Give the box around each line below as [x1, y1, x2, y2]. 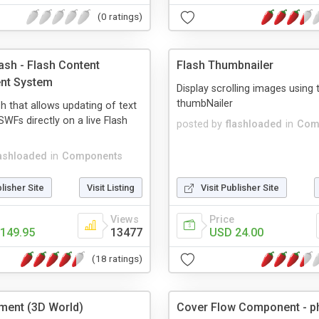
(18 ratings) [92, 253, 142, 265]
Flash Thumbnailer [177, 58, 273, 72]
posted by [177, 117, 222, 130]
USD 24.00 [209, 225, 263, 239]
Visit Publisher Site [201, 182, 279, 193]
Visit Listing [87, 182, 135, 193]
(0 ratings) [98, 11, 142, 23]
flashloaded [226, 117, 282, 130]
